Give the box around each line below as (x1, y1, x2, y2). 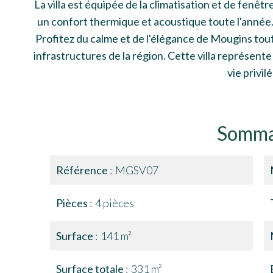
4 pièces (95, 196, 134, 210)
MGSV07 (115, 163, 158, 177)
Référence (56, 163, 110, 177)
